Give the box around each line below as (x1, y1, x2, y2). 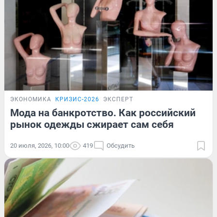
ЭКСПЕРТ (103, 95, 133, 103)
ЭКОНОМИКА (10, 95, 51, 103)
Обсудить (107, 141, 135, 149)
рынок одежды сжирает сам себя (10, 118, 174, 130)
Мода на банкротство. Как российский (10, 107, 196, 119)
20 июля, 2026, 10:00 (10, 141, 69, 149)
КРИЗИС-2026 (55, 95, 99, 103)
